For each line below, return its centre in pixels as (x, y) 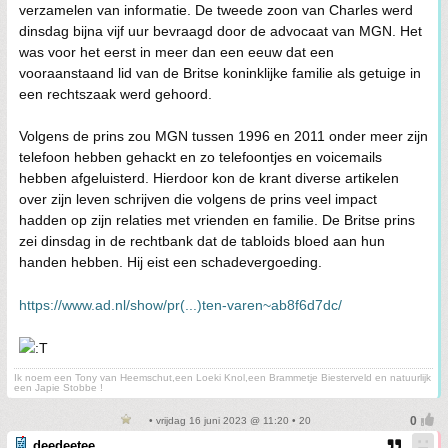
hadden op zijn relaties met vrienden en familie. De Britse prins (217, 219)
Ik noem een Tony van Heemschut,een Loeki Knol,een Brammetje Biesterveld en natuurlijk (222, 377)
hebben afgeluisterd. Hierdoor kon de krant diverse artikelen (209, 177)
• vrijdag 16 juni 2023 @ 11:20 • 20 (228, 420)
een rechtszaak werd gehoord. (115, 93)
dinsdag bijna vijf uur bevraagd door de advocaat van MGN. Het (220, 30)
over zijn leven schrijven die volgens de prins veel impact (198, 198)
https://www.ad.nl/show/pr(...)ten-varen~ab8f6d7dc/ (180, 304)
